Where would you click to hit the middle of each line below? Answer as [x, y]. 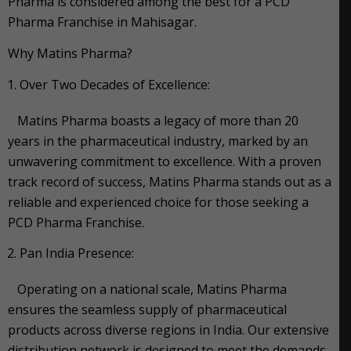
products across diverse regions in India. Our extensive [168, 330]
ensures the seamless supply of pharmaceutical [147, 310]
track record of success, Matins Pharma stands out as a [170, 181]
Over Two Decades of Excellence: [115, 84]
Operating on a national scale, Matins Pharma [147, 289]
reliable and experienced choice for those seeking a [158, 202]
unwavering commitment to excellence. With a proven [165, 161]
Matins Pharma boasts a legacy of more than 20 [153, 120]
